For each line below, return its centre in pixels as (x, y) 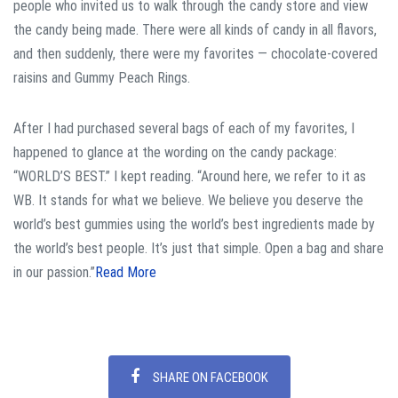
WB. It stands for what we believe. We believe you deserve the (188, 201)
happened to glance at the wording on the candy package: (175, 153)
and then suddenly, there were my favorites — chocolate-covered (195, 54)
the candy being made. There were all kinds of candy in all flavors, (195, 30)
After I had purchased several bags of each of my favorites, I (184, 129)
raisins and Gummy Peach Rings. (102, 78)
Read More (126, 273)
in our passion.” (54, 273)
